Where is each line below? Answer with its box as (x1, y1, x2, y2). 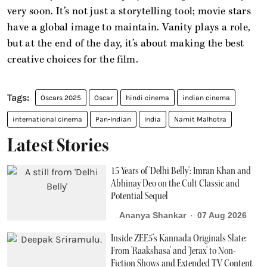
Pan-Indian (95, 114, 131, 123)
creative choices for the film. (7, 52, 139, 66)
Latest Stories (7, 133, 109, 157)
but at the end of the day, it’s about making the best (7, 36, 244, 50)
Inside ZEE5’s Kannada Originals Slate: (111, 232, 247, 244)
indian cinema (182, 93, 230, 102)
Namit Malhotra (174, 114, 226, 123)
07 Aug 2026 (197, 210, 247, 221)
